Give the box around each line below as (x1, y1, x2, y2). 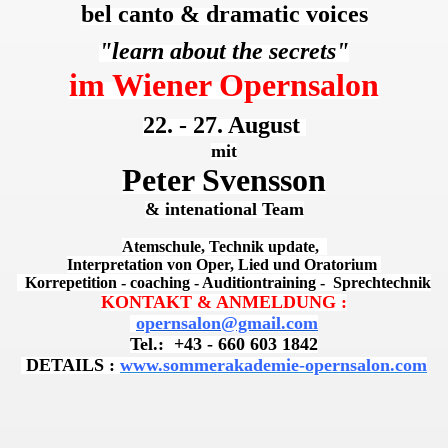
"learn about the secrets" (99, 38, 349, 64)
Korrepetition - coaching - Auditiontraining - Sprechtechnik (17, 274, 431, 291)
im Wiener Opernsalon (69, 67, 379, 103)
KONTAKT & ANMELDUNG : (101, 292, 347, 312)
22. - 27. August (142, 112, 306, 138)
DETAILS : (26, 355, 115, 375)
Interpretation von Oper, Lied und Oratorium (67, 256, 377, 273)
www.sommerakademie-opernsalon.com (120, 355, 427, 375)
